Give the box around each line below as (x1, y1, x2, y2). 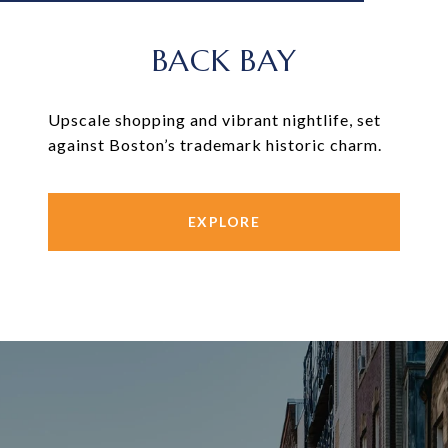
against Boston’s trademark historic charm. (48, 135, 382, 155)
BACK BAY (151, 42, 297, 80)
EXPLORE (187, 213, 261, 231)
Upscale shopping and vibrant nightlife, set (48, 110, 381, 130)
